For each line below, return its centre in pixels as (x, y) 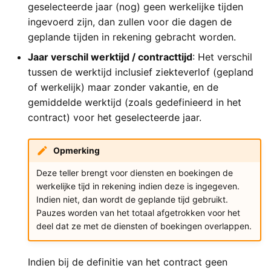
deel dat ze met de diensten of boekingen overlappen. (144, 226)
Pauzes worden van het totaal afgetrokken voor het (138, 213)
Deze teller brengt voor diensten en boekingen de (134, 173)
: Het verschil (222, 57)
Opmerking (76, 151)
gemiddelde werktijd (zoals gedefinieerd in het (135, 102)
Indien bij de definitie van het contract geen (128, 262)
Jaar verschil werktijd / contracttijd (110, 57)
